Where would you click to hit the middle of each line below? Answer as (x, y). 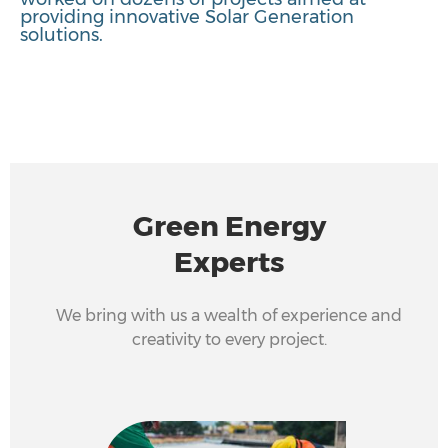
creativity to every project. (229, 339)
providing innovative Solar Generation (187, 17)
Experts (229, 262)
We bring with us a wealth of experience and (229, 315)
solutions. (61, 35)
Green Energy (229, 226)
